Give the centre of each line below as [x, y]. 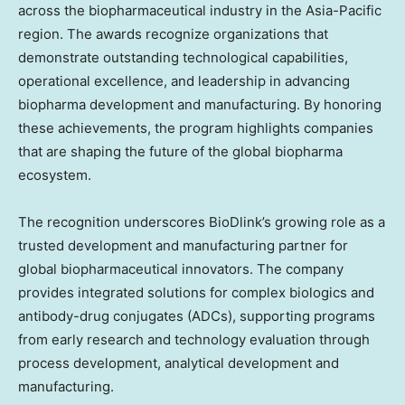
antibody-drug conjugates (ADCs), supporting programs [197, 316]
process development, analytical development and [179, 363]
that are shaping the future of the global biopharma [180, 152]
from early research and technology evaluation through [194, 340]
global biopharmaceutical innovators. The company [181, 269]
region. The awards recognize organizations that [173, 34]
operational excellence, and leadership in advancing [184, 81]
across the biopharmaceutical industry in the [162, 11]
